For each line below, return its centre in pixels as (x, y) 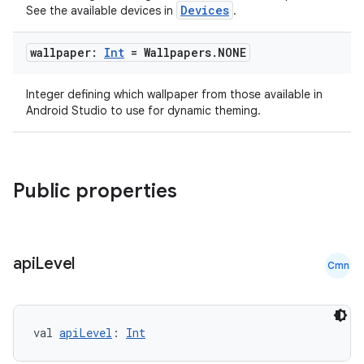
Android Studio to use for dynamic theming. (143, 110)
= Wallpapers (168, 52)
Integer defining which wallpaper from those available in (174, 94)
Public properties (97, 191)
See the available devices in (101, 11)
